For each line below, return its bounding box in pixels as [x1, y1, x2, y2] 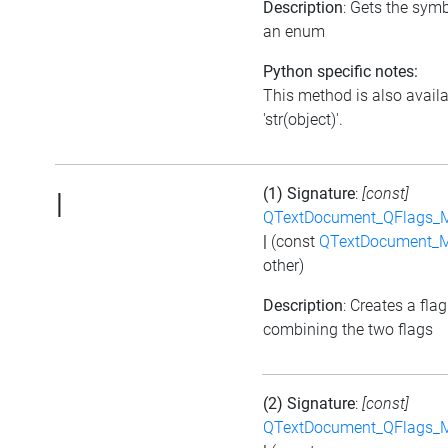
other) [263, 255, 304, 275]
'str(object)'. [263, 109, 343, 129]
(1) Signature [263, 183, 355, 203]
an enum [263, 21, 325, 41]
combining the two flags [263, 319, 433, 339]
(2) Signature [263, 393, 355, 413]
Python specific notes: [263, 61, 418, 81]
